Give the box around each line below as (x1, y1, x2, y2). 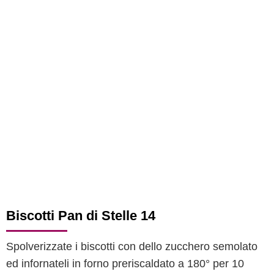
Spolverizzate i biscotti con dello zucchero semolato (6, 240, 257, 253)
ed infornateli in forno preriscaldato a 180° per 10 (6, 257, 244, 270)
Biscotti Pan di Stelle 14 (6, 208, 155, 223)
